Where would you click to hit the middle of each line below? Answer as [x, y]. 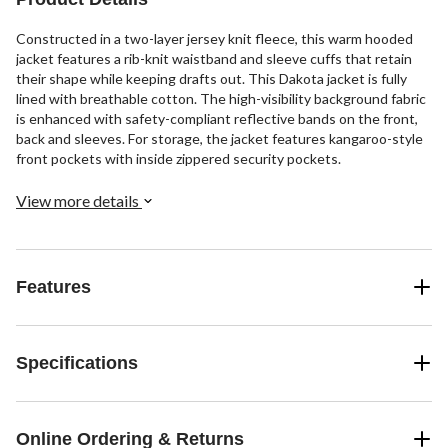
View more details [79, 200]
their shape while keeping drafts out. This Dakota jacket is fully [211, 78]
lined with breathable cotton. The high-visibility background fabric [221, 98]
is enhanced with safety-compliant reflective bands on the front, [217, 118]
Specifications [77, 362]
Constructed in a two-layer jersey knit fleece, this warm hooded [214, 38]
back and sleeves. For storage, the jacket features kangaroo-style [219, 138]
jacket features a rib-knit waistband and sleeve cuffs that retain [214, 58]
